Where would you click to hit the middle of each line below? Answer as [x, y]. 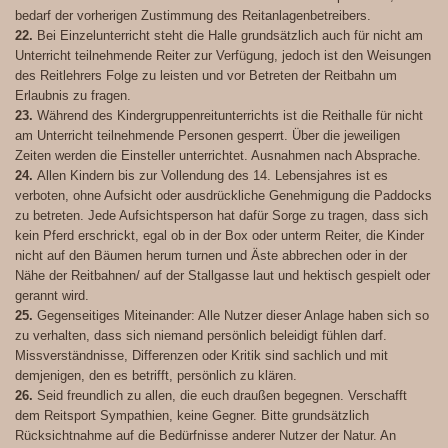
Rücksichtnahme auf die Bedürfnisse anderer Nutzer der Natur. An [205, 436]
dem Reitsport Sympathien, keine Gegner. [136, 416]
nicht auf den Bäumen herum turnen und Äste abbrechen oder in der [211, 256]
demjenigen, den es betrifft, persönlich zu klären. [156, 376]
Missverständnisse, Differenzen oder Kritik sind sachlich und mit [201, 356]
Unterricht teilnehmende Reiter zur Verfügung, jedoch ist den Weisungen [223, 56]
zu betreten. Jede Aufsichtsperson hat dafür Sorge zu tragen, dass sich [221, 216]
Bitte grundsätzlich [315, 416]
